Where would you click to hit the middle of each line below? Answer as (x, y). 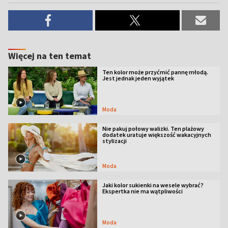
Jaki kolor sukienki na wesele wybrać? (153, 185)
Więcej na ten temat (50, 56)
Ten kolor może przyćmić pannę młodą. (155, 72)
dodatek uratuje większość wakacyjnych (156, 134)
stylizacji (114, 140)
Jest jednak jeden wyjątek (138, 78)
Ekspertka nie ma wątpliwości (142, 191)
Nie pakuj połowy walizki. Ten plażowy (153, 128)
